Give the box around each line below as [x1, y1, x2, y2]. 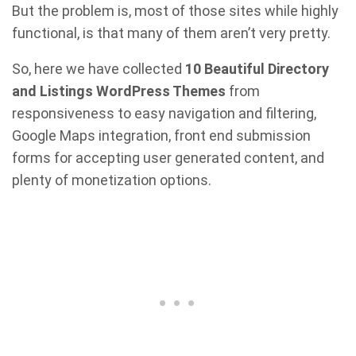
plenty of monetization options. [12, 172, 211, 188]
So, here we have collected [12, 60, 185, 77]
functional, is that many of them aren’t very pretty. [12, 25, 331, 41]
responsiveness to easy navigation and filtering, [12, 105, 316, 122]
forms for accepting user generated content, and [12, 149, 324, 166]
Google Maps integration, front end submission [12, 127, 311, 144]
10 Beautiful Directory [185, 60, 329, 77]
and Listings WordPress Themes [12, 83, 226, 99]
